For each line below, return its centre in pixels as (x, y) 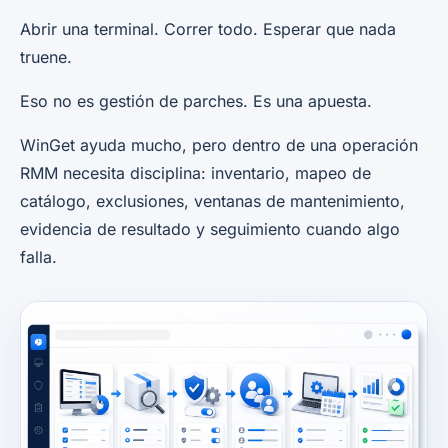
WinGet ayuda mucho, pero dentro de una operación (219, 145)
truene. (46, 57)
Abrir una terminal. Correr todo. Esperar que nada (208, 29)
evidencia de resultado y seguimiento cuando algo (210, 229)
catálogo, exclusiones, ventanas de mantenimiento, (212, 201)
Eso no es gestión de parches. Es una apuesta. (196, 101)
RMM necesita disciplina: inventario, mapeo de (195, 173)
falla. (38, 257)
